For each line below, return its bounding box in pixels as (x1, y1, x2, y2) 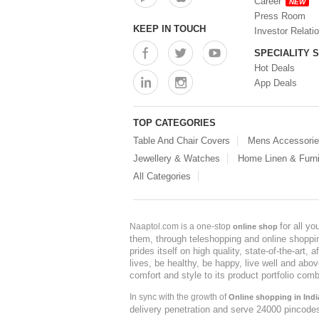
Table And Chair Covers (133, 135, 230, 146)
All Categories (133, 171, 191, 182)
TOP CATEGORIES (133, 117, 216, 128)
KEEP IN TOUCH (133, 23, 206, 34)
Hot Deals (254, 63, 295, 73)
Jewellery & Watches (133, 153, 220, 164)
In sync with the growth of (130, 292, 229, 302)
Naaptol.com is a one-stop (130, 221, 233, 231)
